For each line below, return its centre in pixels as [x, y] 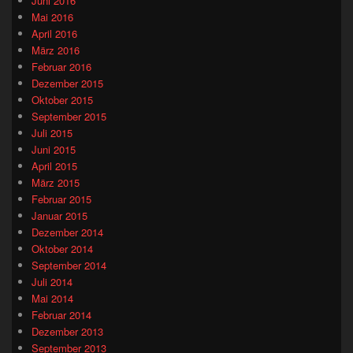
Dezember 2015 [67, 83]
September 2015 [69, 116]
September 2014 [69, 265]
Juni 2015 [54, 149]
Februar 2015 [61, 199]
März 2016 [56, 50]
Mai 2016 [52, 17]
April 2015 [54, 165]
